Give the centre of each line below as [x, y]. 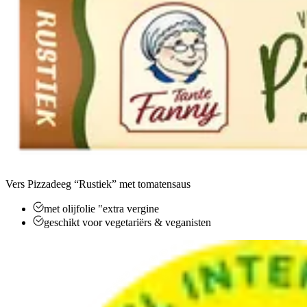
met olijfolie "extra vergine [101, 208]
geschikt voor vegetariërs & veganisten [127, 222]
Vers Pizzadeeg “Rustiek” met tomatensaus [98, 184]
